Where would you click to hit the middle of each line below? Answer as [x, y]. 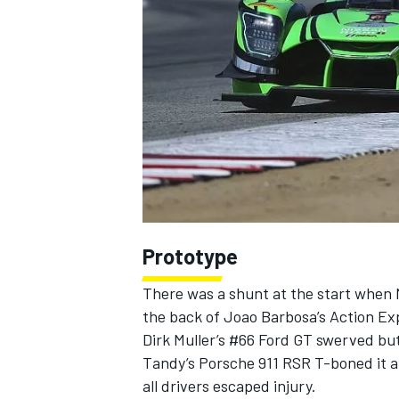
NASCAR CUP [176, 39]
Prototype [190, 256]
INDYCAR [165, 374]
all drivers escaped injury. [229, 386]
